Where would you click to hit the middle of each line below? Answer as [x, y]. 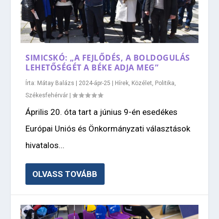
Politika [165, 83]
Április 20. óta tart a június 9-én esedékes [102, 112]
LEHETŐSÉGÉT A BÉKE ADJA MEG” [92, 67]
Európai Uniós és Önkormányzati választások [108, 128]
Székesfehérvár [47, 95]
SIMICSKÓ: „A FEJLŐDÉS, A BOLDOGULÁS [108, 57]
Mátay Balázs [56, 83]
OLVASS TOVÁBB [65, 174]
